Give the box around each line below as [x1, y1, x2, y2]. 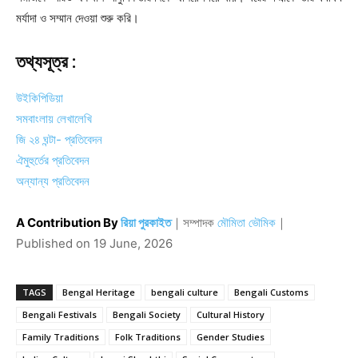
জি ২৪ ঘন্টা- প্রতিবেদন [16, 131, 102, 147]
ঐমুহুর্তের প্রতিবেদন [16, 152, 89, 168]
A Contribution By [16, 214, 118, 230]
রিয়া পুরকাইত [121, 214, 171, 230]
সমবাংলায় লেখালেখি [16, 110, 92, 126]
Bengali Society [113, 308, 181, 320]
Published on [16, 235, 93, 251]
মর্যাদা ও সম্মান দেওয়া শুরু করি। [16, 10, 139, 26]
